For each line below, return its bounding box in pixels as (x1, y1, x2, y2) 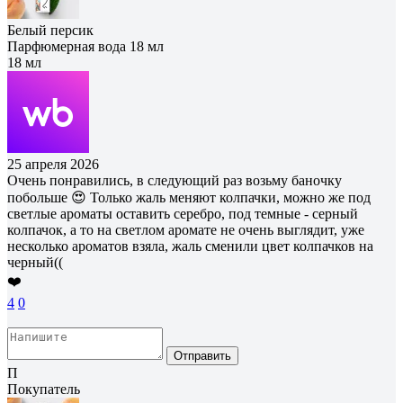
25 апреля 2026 (7, 156, 99, 172)
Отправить (174, 348, 231, 363)
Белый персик (7, 22, 94, 38)
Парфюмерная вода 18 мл (7, 38, 164, 54)
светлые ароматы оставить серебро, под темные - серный (7, 205, 358, 221)
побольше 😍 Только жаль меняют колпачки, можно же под (7, 189, 371, 205)
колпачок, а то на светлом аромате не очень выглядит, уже (7, 221, 364, 237)
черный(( (7, 254, 63, 270)
